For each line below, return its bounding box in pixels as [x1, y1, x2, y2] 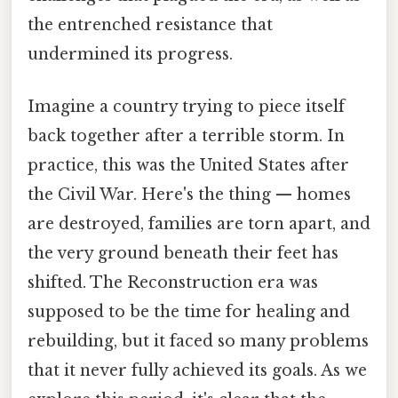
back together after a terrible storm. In [28, 126, 345, 147]
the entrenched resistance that [28, 14, 273, 35]
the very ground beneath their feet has [28, 243, 338, 264]
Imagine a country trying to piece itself [28, 97, 345, 117]
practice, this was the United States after [28, 155, 349, 176]
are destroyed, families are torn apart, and [28, 214, 370, 235]
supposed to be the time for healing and [28, 302, 350, 322]
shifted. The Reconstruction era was [28, 273, 318, 293]
